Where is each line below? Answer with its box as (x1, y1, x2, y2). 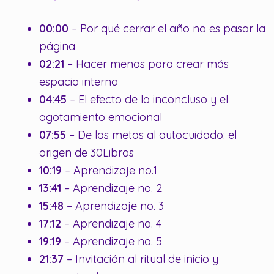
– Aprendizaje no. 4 (61, 217, 165, 231)
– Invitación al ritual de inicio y (64, 252, 218, 267)
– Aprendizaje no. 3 (64, 199, 167, 213)
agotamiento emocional (39, 110, 162, 125)
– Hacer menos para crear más (64, 57, 229, 72)
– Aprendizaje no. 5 (61, 234, 162, 249)
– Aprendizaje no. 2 (61, 181, 162, 196)
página (39, 39, 75, 54)
